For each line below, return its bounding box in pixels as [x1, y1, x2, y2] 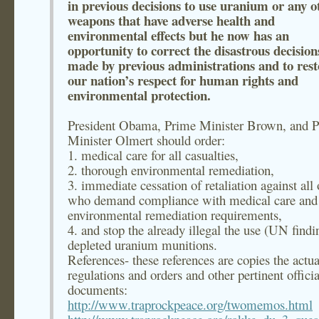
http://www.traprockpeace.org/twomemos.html [68, 296, 313, 313]
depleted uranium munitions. [68, 236, 217, 253]
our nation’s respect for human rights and [68, 70, 298, 90]
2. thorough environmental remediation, [68, 161, 274, 179]
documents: [68, 281, 127, 298]
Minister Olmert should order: [68, 131, 225, 149]
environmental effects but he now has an [68, 26, 289, 45]
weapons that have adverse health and [68, 11, 275, 30]
